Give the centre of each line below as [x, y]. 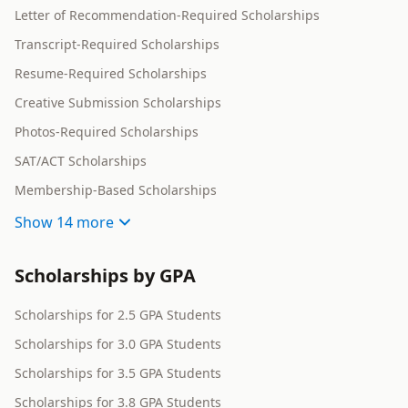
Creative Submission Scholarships [118, 103]
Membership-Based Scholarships [116, 190]
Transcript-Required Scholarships [117, 45]
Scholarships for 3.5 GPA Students [118, 373]
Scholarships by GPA [105, 276]
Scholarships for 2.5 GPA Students [118, 315]
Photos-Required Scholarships [107, 132]
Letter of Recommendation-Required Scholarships [167, 15]
